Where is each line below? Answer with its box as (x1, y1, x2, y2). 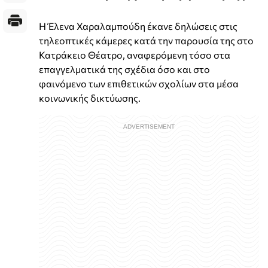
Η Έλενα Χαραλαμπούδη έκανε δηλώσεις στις (39, 20, 237, 32)
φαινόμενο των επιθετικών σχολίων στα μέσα (39, 78, 239, 90)
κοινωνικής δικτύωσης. (39, 92, 141, 104)
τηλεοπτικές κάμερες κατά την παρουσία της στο (39, 35, 254, 47)
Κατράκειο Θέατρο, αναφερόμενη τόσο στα (39, 49, 230, 61)
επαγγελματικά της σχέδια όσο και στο (39, 63, 210, 75)
